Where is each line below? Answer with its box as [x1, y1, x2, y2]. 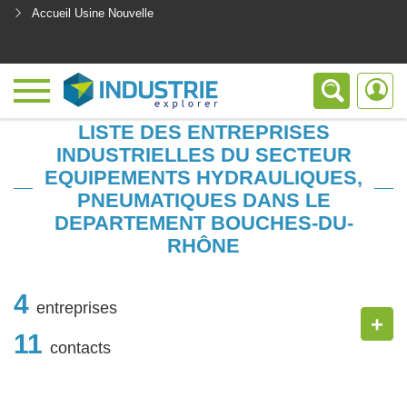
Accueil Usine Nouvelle [32, 6, 154, 20]
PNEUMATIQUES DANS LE [76, 189, 331, 212]
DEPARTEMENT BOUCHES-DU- [54, 212, 353, 234]
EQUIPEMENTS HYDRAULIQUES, [45, 166, 362, 189]
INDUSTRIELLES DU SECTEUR [55, 144, 352, 166]
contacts [50, 338, 111, 357]
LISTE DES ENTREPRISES [77, 121, 330, 144]
